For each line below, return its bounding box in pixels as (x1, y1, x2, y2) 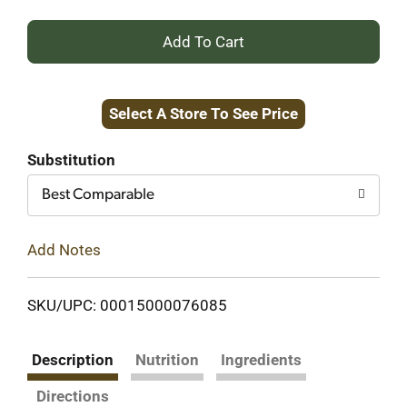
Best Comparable (42, 187, 154, 203)
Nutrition (135, 350, 199, 369)
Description (32, 350, 114, 369)
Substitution (27, 151, 115, 169)
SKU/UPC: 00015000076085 (27, 295, 227, 314)
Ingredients (221, 350, 302, 369)
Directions (36, 386, 109, 405)
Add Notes (27, 240, 101, 259)
